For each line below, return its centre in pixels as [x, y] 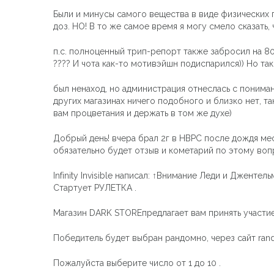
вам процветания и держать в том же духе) [143, 113]
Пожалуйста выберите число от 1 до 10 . [137, 263]
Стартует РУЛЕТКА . [95, 187]
